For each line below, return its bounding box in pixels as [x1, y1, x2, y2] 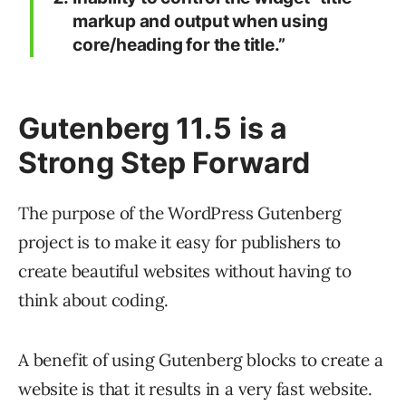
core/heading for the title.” [72, 34, 285, 56]
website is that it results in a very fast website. [18, 378, 372, 401]
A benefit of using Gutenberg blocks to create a [18, 349, 383, 372]
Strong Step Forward [18, 145, 310, 181]
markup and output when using [72, 11, 328, 33]
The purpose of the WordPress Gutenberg [18, 202, 342, 225]
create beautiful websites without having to [18, 260, 352, 283]
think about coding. [18, 289, 169, 312]
